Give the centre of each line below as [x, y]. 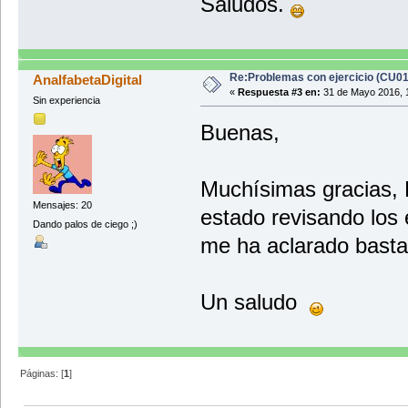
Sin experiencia [66, 100]
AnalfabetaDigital [88, 79]
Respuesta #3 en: [279, 92]
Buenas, [240, 132]
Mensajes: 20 [62, 204]
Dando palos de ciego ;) [85, 224]
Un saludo [255, 301]
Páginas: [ [42, 374]
